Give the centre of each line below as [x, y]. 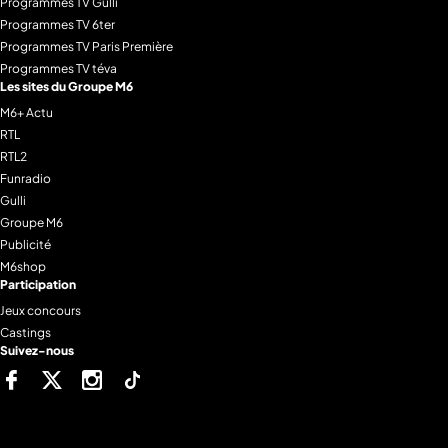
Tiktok [161, 372]
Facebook [52, 372]
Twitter [83, 372]
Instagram [132, 372]
